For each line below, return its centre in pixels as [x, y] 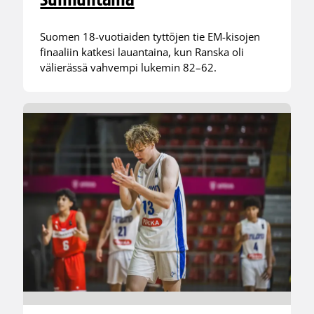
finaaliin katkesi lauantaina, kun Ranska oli [142, 52]
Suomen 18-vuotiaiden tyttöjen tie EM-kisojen [150, 36]
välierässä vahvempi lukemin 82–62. [129, 67]
